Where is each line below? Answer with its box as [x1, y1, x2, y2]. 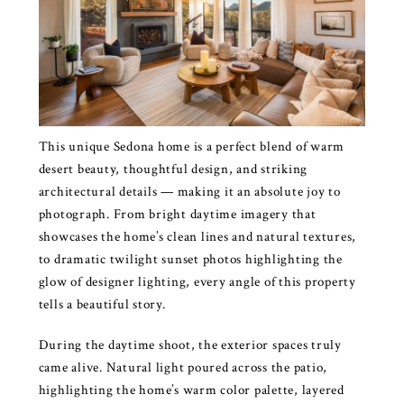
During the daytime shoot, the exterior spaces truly [38, 335, 342, 353]
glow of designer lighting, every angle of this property [38, 272, 356, 290]
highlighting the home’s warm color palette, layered [38, 381, 344, 399]
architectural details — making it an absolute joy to [38, 182, 341, 200]
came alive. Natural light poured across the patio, [38, 358, 328, 376]
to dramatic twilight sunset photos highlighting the [38, 250, 343, 268]
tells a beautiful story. [38, 295, 166, 313]
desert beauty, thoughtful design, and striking [38, 160, 308, 178]
